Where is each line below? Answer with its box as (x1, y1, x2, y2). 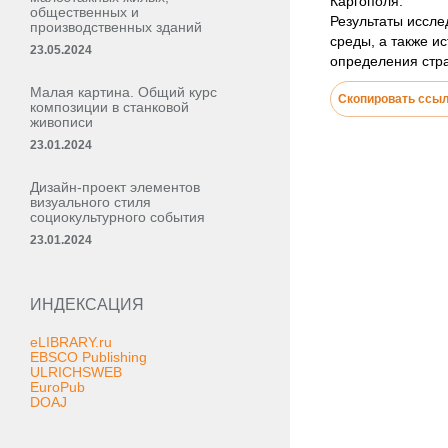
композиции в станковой (30, 99, 189, 115)
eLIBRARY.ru (30, 334, 112, 350)
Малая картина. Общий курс (30, 84, 217, 100)
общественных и (30, 4, 139, 20)
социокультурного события (30, 209, 205, 225)
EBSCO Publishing (30, 349, 147, 365)
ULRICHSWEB (30, 364, 122, 380)
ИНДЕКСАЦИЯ (30, 296, 144, 313)
